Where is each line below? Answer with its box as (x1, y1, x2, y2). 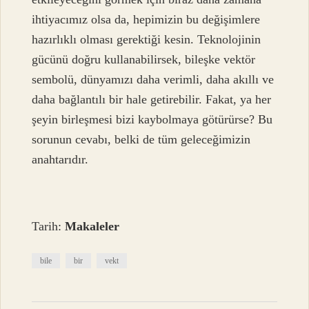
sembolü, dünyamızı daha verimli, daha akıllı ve (32, 72, 275, 86)
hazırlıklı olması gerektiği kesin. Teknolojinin (32, 32, 261, 46)
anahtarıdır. (32, 152, 89, 166)
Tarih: (32, 219, 66, 233)
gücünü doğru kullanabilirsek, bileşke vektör (32, 52, 256, 66)
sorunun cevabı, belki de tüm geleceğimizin (32, 132, 251, 146)
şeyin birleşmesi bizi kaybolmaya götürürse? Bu (32, 112, 273, 126)
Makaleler (65, 219, 120, 233)
